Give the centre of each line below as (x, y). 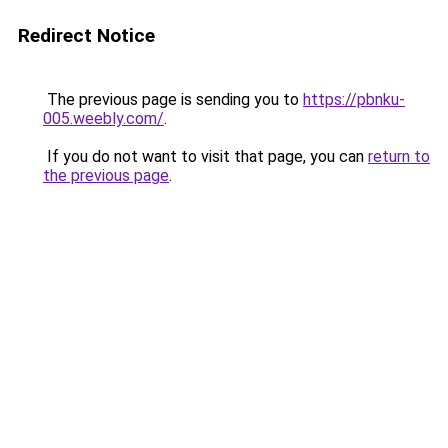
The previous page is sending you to (173, 99)
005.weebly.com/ (103, 118)
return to (399, 156)
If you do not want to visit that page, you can (205, 156)
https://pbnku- (354, 99)
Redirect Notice (86, 35)
